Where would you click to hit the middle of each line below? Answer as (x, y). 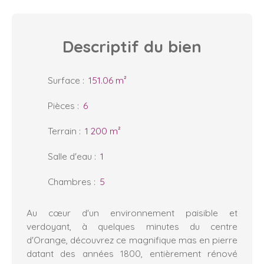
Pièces (61, 105)
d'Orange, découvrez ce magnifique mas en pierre (132, 240)
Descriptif (101, 46)
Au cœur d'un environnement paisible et (132, 212)
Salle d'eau (70, 156)
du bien (170, 46)
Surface (64, 80)
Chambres (70, 181)
